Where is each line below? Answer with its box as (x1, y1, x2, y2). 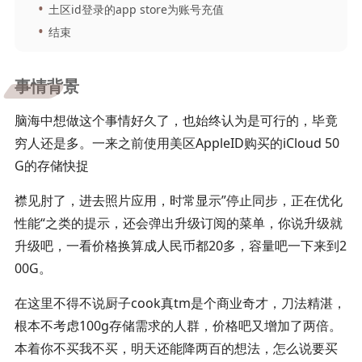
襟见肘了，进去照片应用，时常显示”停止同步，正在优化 (14, 192, 343, 209)
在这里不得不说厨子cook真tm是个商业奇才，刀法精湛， (14, 294, 346, 312)
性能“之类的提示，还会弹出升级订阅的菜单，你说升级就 (14, 214, 343, 232)
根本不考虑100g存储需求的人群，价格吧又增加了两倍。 (14, 317, 342, 335)
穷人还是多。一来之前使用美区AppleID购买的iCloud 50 (14, 134, 339, 152)
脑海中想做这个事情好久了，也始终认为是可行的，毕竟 (14, 112, 338, 129)
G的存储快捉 (14, 157, 89, 175)
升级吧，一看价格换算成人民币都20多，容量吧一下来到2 (14, 237, 347, 255)
